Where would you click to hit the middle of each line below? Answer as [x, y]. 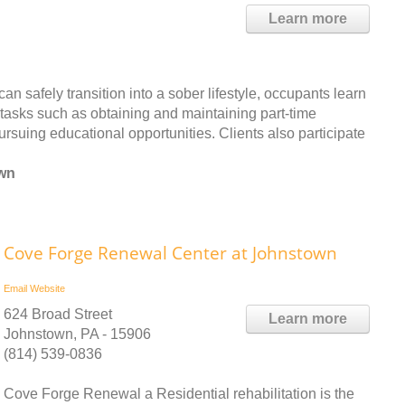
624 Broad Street [58, 314]
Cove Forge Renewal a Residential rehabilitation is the [179, 393]
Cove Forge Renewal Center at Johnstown [170, 253]
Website [47, 288]
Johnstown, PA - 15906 [77, 334]
